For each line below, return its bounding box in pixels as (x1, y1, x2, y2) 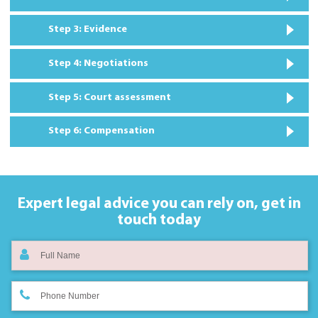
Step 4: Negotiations (48, 57, 148, 69)
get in (258, 196, 301, 212)
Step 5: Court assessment (48, 92, 171, 103)
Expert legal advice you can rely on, (17, 196, 258, 212)
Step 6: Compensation (48, 126, 155, 137)
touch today (117, 212, 201, 228)
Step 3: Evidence (48, 24, 127, 35)
